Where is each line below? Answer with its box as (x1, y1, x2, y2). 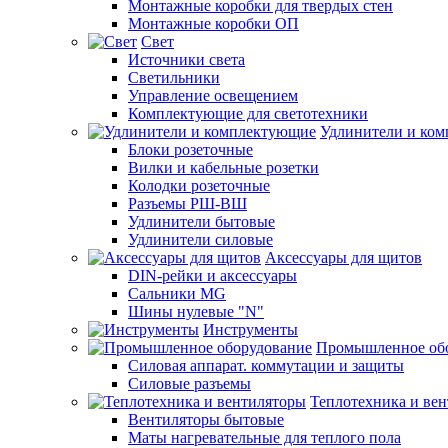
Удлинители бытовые (128, 212, 275, 230)
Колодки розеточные (128, 176, 270, 194)
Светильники (128, 68, 220, 86)
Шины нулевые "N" (128, 302, 264, 320)
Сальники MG (128, 284, 226, 302)
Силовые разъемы (128, 374, 251, 392)
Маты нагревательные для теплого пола (128, 428, 401, 446)
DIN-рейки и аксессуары (128, 266, 297, 284)
